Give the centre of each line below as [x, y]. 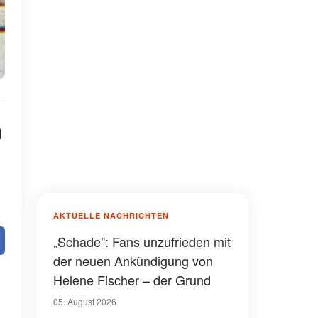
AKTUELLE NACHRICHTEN [111, 215]
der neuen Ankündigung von [133, 261]
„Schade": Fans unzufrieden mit [142, 241]
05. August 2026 [85, 301]
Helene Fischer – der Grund [132, 280]
